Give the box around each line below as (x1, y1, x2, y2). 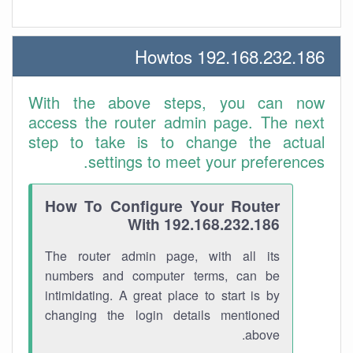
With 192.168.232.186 (128, 213, 280, 235)
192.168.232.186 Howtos (197, 43, 325, 69)
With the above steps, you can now (28, 91, 325, 113)
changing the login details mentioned (45, 306, 280, 324)
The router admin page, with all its (45, 247, 280, 265)
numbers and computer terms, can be (45, 266, 280, 284)
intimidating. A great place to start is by (45, 286, 280, 304)
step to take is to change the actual (28, 130, 325, 153)
